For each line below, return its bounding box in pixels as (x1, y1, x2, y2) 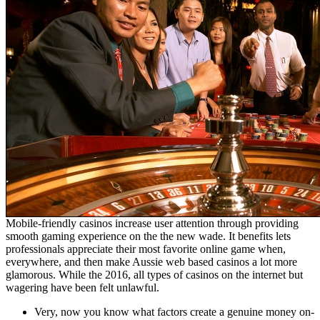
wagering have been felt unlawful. (6, 281, 159, 294)
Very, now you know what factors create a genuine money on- (34, 306, 314, 319)
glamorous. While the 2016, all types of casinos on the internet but (6, 269, 303, 281)
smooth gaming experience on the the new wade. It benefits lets (6, 230, 291, 243)
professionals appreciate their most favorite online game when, (6, 243, 286, 256)
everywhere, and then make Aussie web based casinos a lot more (6, 256, 297, 269)
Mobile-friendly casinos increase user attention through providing (6, 217, 299, 230)
